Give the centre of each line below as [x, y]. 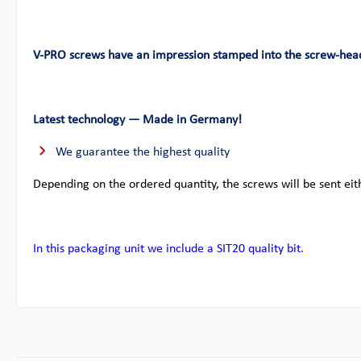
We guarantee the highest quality [143, 152]
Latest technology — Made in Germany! [137, 120]
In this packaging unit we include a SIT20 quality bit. [168, 249]
